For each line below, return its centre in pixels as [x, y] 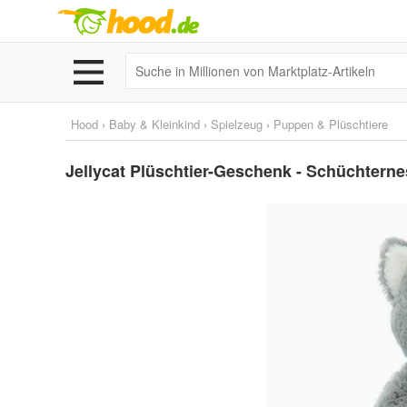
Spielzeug [237, 124]
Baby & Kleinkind [154, 124]
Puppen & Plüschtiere [331, 124]
